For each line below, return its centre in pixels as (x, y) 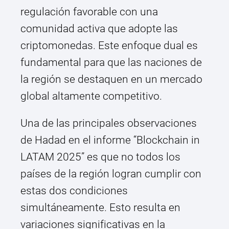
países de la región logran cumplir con (111, 174)
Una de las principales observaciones (109, 123)
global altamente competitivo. (91, 96)
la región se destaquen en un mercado (111, 79)
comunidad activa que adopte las (99, 29)
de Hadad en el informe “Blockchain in (110, 140)
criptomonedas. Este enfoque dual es (109, 46)
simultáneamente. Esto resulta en (100, 208)
